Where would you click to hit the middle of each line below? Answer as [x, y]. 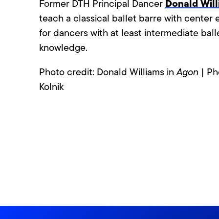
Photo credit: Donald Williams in [108, 72]
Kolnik [51, 87]
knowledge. [63, 48]
